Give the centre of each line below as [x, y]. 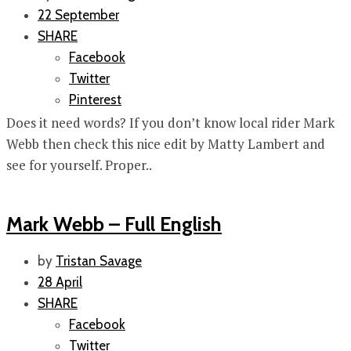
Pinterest [95, 99]
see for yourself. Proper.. [79, 165]
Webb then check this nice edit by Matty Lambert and [166, 143]
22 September [78, 14]
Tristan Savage [99, 261]
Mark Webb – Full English [114, 223]
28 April [60, 282]
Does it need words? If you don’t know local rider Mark [170, 122]
